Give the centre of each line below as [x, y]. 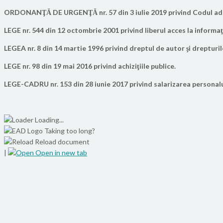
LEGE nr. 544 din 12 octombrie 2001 [62, 30]
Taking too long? [70, 130]
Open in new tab [60, 152]
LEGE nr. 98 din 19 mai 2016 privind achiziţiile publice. [90, 66]
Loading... [49, 119]
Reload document [61, 141]
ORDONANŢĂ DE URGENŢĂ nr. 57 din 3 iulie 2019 [86, 12]
